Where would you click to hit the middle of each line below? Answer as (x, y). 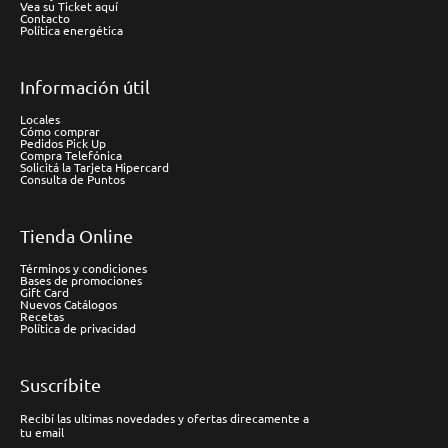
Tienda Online (76, 235)
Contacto (45, 18)
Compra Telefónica (71, 155)
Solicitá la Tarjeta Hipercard (94, 167)
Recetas (42, 316)
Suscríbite (60, 384)
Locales (40, 119)
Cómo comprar (60, 131)
